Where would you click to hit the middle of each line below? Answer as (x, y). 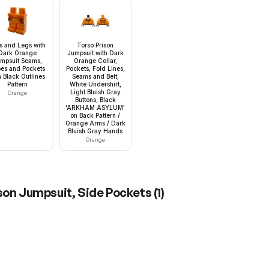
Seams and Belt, (95, 77)
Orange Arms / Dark (95, 123)
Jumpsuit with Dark (95, 53)
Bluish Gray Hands (95, 131)
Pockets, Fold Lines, (95, 69)
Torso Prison (95, 45)
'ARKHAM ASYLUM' (95, 108)
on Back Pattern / (95, 116)
